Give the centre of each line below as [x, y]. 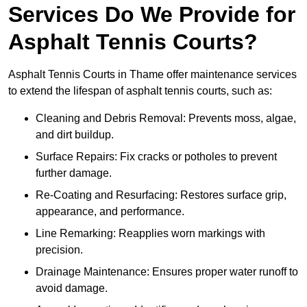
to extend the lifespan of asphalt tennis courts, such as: [140, 91]
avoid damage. [72, 288]
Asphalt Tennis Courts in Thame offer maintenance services [152, 75]
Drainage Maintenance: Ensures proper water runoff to [167, 272]
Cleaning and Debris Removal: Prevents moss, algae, [166, 119]
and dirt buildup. [75, 135]
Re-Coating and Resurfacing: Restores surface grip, [161, 195]
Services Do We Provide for [152, 15]
